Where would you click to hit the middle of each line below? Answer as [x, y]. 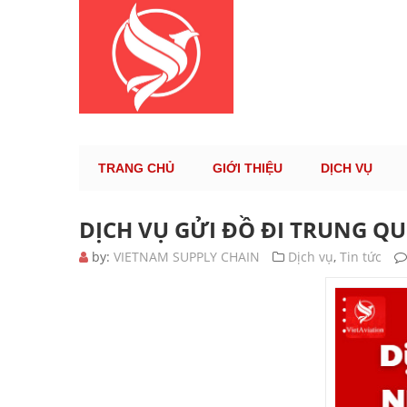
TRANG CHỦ [136, 169]
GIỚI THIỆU [248, 169]
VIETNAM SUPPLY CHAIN [187, 257]
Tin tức [361, 257]
